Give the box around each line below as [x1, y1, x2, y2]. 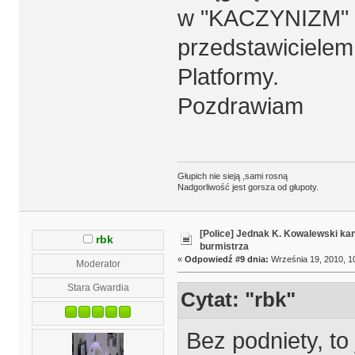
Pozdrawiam [177, 93, 303, 119]
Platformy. [177, 63, 279, 90]
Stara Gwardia [67, 281, 129, 292]
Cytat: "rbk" [181, 288, 296, 312]
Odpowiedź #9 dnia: [184, 254, 269, 265]
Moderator [75, 258, 120, 269]
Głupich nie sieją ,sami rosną [177, 171, 288, 181]
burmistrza [199, 241, 249, 253]
